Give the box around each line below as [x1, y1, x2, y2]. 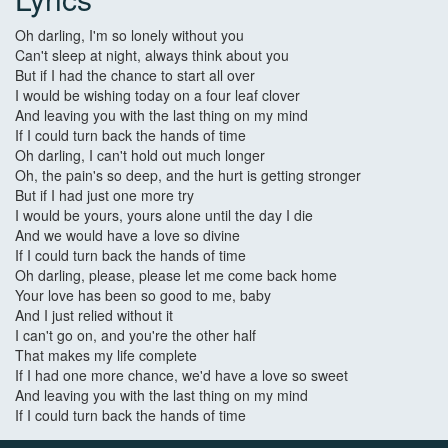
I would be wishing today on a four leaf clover [15, 85, 300, 106]
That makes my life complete [15, 345, 197, 366]
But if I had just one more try [15, 185, 194, 206]
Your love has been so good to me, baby [15, 285, 271, 306]
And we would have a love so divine [15, 225, 240, 246]
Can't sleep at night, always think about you [15, 45, 289, 66]
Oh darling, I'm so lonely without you [15, 25, 244, 46]
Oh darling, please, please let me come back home [15, 265, 337, 286]
